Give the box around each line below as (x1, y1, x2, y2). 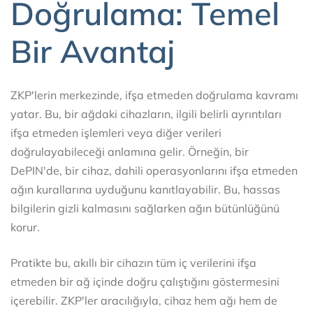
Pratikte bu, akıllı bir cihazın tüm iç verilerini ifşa (10, 255, 256, 270)
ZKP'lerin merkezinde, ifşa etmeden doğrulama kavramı (10, 87, 298, 102)
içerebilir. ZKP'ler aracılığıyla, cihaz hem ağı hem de (10, 293, 277, 307)
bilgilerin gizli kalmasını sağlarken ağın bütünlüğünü (10, 201, 279, 215)
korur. (10, 219, 40, 234)
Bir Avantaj (10, 31, 175, 71)
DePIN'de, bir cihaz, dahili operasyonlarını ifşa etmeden (10, 163, 298, 177)
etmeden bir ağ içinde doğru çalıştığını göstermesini (10, 274, 279, 289)
